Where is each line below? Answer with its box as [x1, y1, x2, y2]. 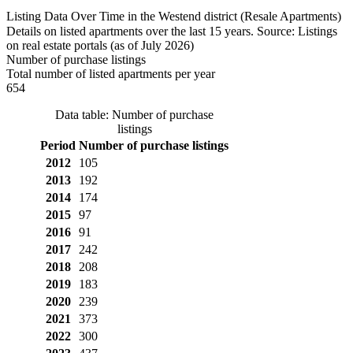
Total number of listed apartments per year [6, 66, 215, 80]
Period [40, 138, 76, 152]
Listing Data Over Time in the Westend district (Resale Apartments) [6, 9, 341, 23]
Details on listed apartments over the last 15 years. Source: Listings [6, 24, 337, 38]
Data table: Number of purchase [55, 107, 214, 121]
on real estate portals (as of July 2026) [6, 38, 194, 52]
